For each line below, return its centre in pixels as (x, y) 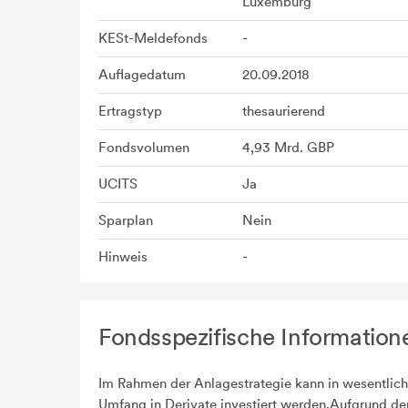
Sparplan (126, 220)
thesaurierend (284, 111)
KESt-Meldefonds (153, 38)
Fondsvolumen (144, 148)
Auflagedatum (142, 75)
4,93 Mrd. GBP (288, 148)
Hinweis (123, 257)
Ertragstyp (130, 111)
